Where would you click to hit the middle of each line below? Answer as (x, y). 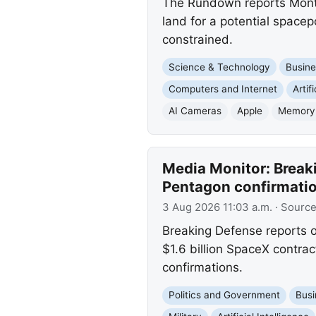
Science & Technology (219, 67)
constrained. (197, 39)
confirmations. (202, 268)
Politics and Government (224, 295)
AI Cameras (195, 111)
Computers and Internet (223, 89)
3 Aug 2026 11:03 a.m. (217, 207)
